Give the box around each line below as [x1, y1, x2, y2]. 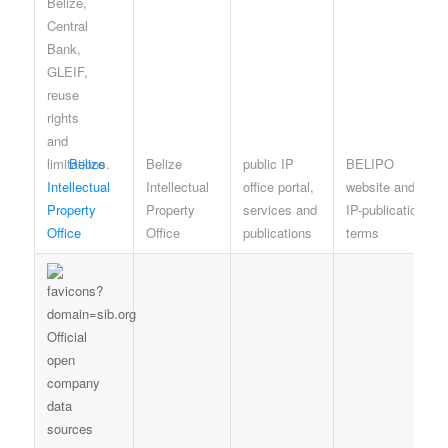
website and [345, 176, 415, 196]
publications [242, 222, 312, 242]
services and [242, 199, 317, 219]
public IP [242, 153, 294, 173]
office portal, [242, 176, 314, 196]
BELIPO [345, 153, 394, 173]
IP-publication [345, 199, 424, 219]
